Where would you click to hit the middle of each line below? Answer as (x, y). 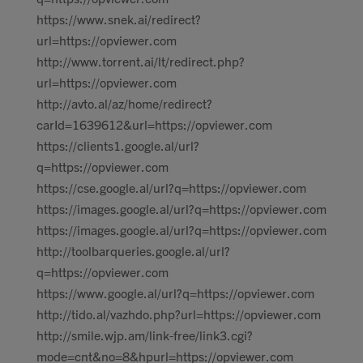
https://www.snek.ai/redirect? (119, 19)
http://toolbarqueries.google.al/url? (133, 250)
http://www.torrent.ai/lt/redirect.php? (141, 61)
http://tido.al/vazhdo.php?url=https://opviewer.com (179, 314)
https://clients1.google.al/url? (118, 145)
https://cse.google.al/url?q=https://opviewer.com (171, 187)
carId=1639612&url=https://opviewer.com (154, 124)
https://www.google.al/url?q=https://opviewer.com (175, 293)
